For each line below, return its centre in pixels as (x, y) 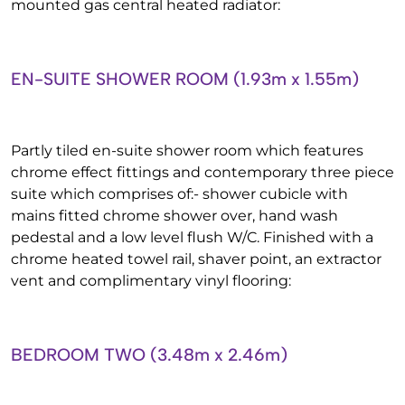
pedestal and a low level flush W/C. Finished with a (192, 237)
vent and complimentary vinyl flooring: (151, 281)
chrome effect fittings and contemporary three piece (202, 172)
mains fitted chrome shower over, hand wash (174, 216)
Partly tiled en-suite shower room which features (187, 151)
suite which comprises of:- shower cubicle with (179, 194)
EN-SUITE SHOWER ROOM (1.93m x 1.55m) (185, 79)
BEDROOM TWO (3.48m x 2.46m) (149, 355)
